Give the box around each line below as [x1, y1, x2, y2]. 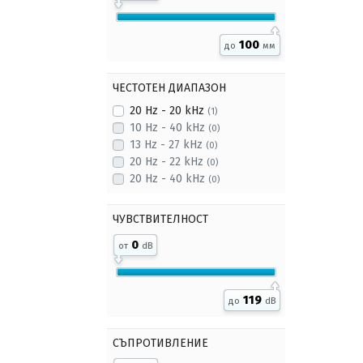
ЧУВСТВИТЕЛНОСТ [113, 212, 208, 226]
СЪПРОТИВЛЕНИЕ [113, 336, 208, 350]
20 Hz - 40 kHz [130, 172, 208, 186]
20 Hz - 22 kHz [130, 155, 207, 169]
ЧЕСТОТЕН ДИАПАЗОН [113, 81, 226, 95]
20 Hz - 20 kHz [130, 104, 207, 117]
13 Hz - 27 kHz [130, 138, 206, 152]
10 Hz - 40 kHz [130, 121, 208, 135]
